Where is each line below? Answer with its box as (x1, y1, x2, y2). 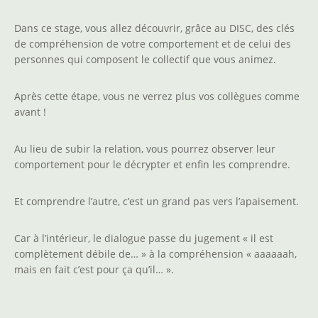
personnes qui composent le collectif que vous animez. (14, 53, 276, 67)
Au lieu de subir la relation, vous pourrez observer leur (14, 142, 275, 156)
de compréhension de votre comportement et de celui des (14, 37, 291, 51)
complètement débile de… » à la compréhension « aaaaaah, (14, 247, 297, 261)
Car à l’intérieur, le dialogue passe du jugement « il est (14, 231, 273, 246)
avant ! (14, 105, 46, 119)
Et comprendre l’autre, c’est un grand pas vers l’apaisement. (14, 194, 299, 209)
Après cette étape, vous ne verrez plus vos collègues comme (14, 89, 300, 104)
